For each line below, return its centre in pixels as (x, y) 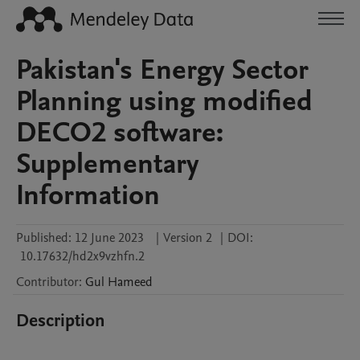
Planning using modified (164, 101)
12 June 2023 (109, 238)
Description (61, 321)
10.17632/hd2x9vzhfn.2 (82, 256)
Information (88, 195)
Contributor (47, 282)
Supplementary (107, 164)
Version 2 (188, 238)
